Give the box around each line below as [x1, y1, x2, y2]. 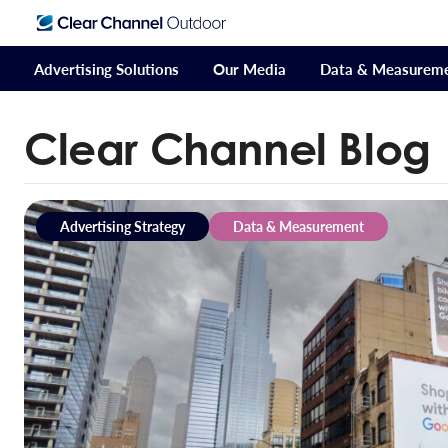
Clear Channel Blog [24, 122, 431, 175]
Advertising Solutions [34, 58, 179, 79]
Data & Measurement [233, 216, 364, 236]
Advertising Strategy [60, 216, 185, 236]
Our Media [213, 58, 286, 79]
